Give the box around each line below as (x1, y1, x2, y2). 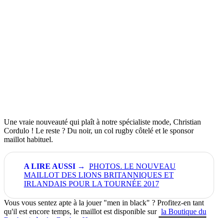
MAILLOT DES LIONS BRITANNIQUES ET (24, 170, 174, 179)
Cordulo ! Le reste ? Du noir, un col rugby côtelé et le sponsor (4, 126, 194, 135)
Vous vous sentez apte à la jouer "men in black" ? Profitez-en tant (4, 198, 204, 207)
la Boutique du (161, 207, 206, 216)
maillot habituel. (4, 135, 53, 144)
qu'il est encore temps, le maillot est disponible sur (4, 207, 159, 216)
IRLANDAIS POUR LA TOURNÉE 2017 (24, 179, 159, 188)
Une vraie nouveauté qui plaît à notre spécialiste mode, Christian (4, 117, 201, 126)
